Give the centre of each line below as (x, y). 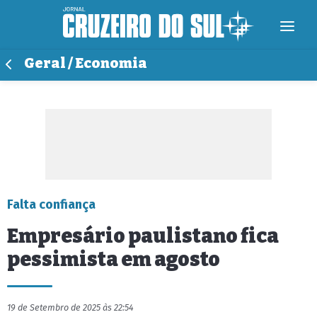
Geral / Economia (86, 63)
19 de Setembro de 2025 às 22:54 (70, 307)
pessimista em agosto (114, 259)
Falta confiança (51, 204)
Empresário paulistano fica (143, 236)
